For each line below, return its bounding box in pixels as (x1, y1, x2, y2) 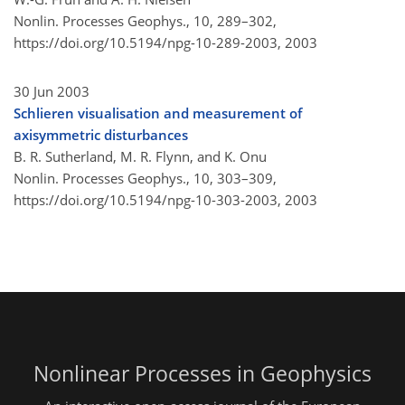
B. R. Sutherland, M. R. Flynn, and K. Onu (14, 147, 267, 166)
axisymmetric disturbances (14, 126, 188, 145)
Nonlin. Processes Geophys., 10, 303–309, (14, 169, 277, 188)
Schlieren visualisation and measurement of (14, 104, 302, 123)
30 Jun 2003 (14, 82, 89, 101)
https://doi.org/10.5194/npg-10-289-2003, (14, 33, 281, 52)
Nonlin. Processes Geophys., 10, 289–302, (14, 12, 277, 31)
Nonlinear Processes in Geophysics (33, 360, 372, 389)
